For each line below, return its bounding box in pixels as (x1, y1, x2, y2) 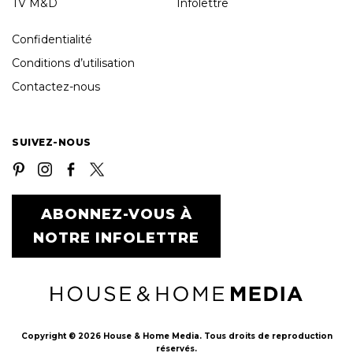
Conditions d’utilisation (12, 56, 135, 70)
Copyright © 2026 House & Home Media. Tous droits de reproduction (20, 331, 333, 341)
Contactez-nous (12, 80, 100, 94)
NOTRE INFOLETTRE (33, 229, 199, 247)
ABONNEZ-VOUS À (40, 206, 192, 223)
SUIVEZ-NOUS (12, 136, 91, 148)
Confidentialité (12, 32, 92, 46)
